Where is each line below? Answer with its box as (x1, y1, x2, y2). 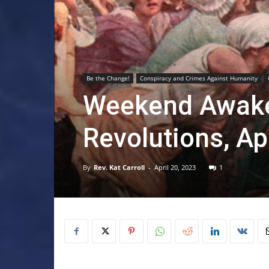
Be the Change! (86, 74, 130, 83)
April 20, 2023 (154, 163, 196, 172)
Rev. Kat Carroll (94, 163, 145, 172)
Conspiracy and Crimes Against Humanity (140, 74, 258, 83)
